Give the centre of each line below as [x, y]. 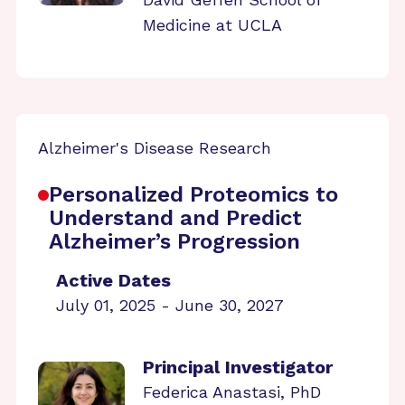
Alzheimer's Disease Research [155, 148]
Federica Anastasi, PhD [232, 392]
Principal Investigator [238, 367]
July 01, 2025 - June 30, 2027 [170, 305]
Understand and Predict [175, 218]
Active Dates [113, 280]
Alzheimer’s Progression [174, 241]
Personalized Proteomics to [193, 194]
